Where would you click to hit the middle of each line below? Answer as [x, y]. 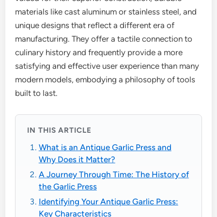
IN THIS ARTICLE [59, 130]
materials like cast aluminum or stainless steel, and [106, 12]
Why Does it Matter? [77, 160]
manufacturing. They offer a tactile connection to [104, 39]
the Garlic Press [68, 187]
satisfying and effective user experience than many [107, 66]
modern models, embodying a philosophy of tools [105, 79]
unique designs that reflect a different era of [95, 25]
